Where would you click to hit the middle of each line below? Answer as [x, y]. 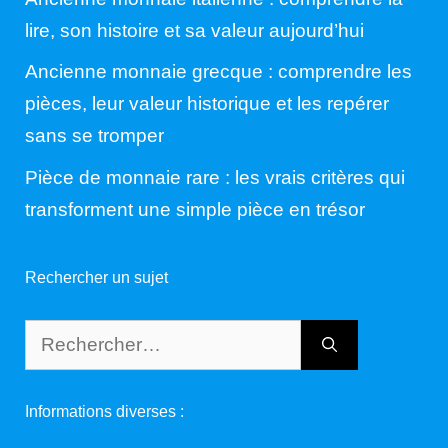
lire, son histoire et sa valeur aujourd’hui [194, 30]
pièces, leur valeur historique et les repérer [207, 104]
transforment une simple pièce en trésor [195, 209]
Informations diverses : [104, 411]
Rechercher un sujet [96, 277]
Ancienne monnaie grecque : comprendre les [218, 72]
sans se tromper [94, 136]
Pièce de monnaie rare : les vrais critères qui [215, 177]
